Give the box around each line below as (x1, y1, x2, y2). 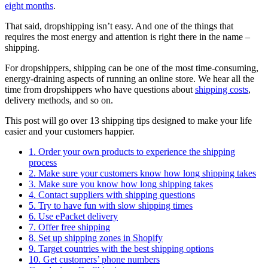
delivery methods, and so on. (5, 95, 113, 106)
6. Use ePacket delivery (29, 211, 118, 222)
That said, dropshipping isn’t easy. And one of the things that (5, 21, 233, 32)
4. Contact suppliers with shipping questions (29, 190, 195, 200)
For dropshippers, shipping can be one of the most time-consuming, (5, 63, 258, 74)
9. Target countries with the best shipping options (29, 243, 214, 254)
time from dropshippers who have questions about (5, 84, 195, 95)
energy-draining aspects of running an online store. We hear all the (5, 74, 254, 84)
